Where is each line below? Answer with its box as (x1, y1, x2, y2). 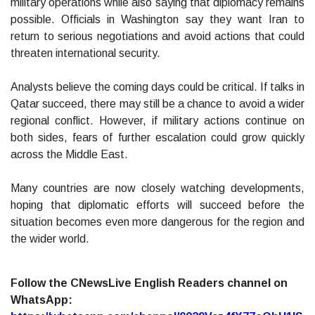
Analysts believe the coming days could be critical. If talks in (11, 81, 304, 94)
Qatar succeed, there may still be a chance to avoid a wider (11, 98, 304, 110)
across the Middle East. (11, 148, 128, 161)
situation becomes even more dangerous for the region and (11, 216, 304, 229)
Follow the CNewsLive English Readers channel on (11, 277, 288, 290)
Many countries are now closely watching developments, (11, 182, 304, 195)
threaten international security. (11, 47, 160, 60)
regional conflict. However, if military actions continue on (11, 115, 304, 127)
